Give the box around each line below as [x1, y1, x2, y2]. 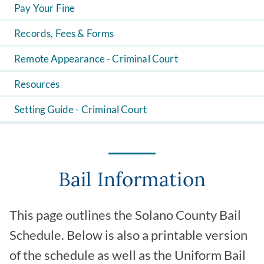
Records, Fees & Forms [14, 27, 114, 39]
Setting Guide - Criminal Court [14, 103, 147, 115]
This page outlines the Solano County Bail [9, 207, 241, 223]
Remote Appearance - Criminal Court [14, 52, 178, 65]
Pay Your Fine [14, 1, 75, 14]
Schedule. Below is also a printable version [9, 227, 247, 243]
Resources [14, 77, 60, 90]
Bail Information [58, 167, 206, 192]
